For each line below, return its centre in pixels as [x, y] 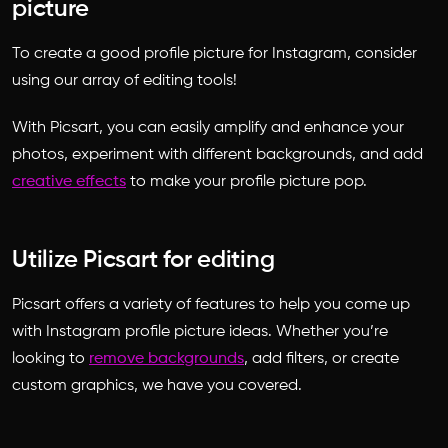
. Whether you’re [328, 331]
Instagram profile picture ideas [157, 331]
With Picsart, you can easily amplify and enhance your [208, 127]
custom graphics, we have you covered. [157, 385]
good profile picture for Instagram [223, 53]
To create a [56, 53]
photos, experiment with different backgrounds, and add [217, 154]
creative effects [69, 181]
